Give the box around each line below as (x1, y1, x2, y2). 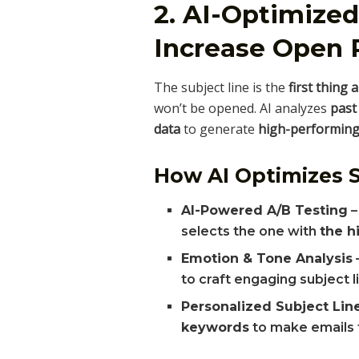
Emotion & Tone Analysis (181, 250, 353, 266)
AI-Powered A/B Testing (181, 202, 349, 218)
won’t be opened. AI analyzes (154, 99, 330, 118)
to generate (180, 120, 258, 139)
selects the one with (181, 223, 321, 239)
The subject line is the (154, 79, 288, 97)
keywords (181, 319, 250, 335)
